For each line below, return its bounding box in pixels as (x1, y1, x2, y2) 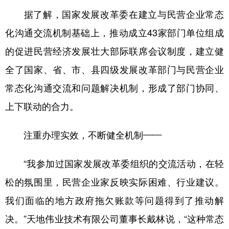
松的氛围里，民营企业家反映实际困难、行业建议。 (5, 177, 224, 187)
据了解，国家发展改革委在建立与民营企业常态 (5, 10, 224, 19)
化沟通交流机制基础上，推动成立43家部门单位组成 (5, 28, 224, 37)
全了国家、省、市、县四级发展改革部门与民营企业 (5, 65, 224, 74)
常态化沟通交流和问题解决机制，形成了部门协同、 (5, 83, 224, 93)
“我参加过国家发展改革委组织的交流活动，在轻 (5, 159, 224, 168)
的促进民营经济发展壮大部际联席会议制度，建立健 (5, 47, 224, 56)
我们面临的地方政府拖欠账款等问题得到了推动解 (5, 196, 224, 205)
